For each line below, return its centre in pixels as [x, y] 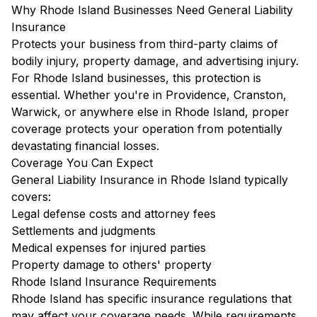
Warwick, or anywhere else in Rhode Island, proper [150, 112]
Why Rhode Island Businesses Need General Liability [152, 10]
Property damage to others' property [111, 265]
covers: [31, 197]
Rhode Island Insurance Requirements [114, 282]
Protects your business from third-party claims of [145, 44]
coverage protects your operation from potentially [147, 129]
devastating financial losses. [85, 146]
